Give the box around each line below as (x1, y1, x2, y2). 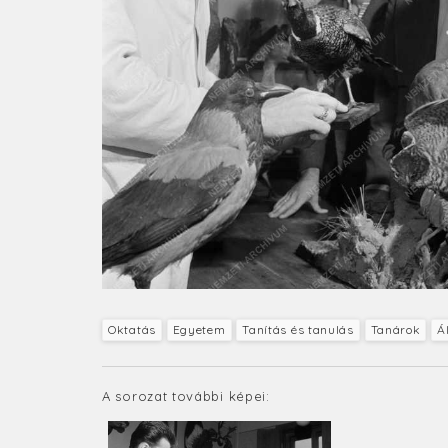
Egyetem (172, 321, 226, 337)
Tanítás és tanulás (242, 321, 354, 337)
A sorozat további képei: (102, 387, 270, 404)
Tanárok (370, 321, 421, 337)
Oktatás (108, 321, 156, 337)
